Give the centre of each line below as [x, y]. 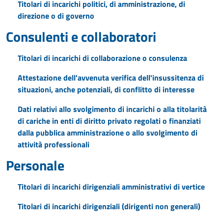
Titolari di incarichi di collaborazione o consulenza [102, 58]
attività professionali [54, 144]
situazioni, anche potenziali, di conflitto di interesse [106, 89]
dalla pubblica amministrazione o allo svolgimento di [108, 133]
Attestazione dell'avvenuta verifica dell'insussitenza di [111, 78]
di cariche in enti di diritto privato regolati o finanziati [109, 121]
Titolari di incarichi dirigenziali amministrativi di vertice [111, 187]
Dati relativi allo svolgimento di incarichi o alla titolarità [112, 109]
